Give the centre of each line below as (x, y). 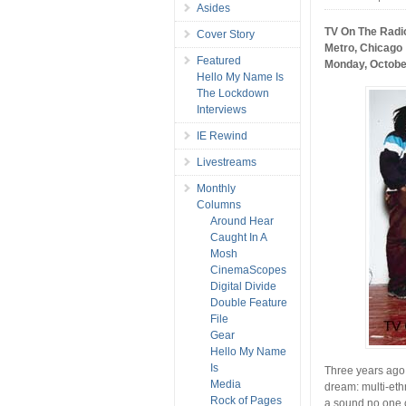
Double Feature (249, 302)
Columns (219, 204)
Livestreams (227, 162)
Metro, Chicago (364, 48)
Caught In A (238, 237)
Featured (219, 60)
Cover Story (226, 34)
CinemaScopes (248, 270)
